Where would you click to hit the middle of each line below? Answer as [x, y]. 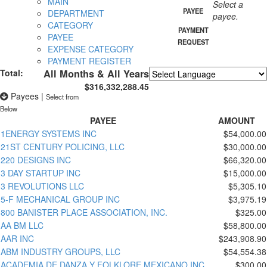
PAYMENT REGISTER [89, 61]
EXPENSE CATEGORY [91, 49]
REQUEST [193, 42]
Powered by [173, 87]
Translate [236, 87]
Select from [62, 96]
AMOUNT [237, 120]
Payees [25, 96]
